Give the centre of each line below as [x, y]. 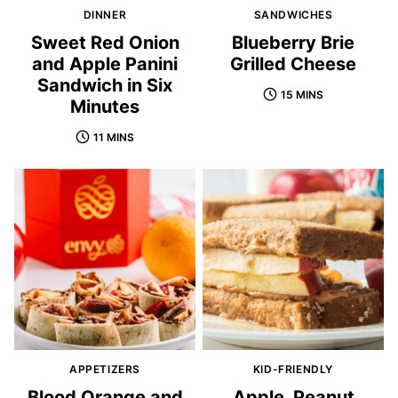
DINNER [105, 14]
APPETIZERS [105, 370]
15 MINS [302, 94]
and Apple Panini [105, 64]
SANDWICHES [293, 14]
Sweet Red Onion [105, 42]
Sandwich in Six [105, 85]
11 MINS [114, 137]
